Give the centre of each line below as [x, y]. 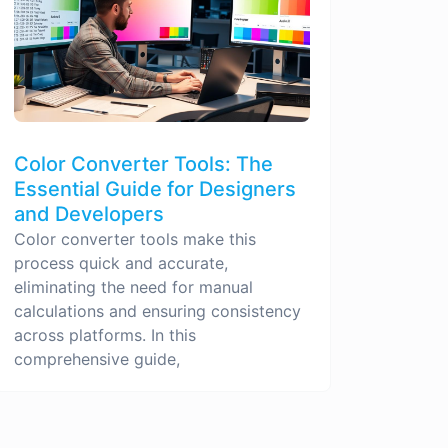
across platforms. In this [105, 334]
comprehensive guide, [97, 358]
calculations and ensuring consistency [157, 310]
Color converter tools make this [135, 238]
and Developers [89, 213]
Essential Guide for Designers [155, 188]
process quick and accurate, [121, 262]
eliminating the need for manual [133, 286]
